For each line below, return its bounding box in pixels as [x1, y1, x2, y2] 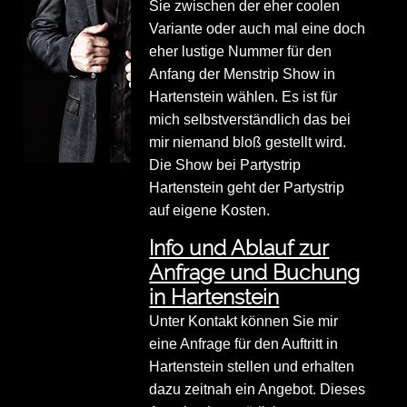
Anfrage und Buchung [149, 260, 361, 286]
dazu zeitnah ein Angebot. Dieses [149, 382, 366, 398]
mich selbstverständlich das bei [149, 112, 352, 128]
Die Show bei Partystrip [149, 157, 302, 174]
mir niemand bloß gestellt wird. [149, 134, 347, 151]
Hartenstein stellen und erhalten [149, 359, 355, 375]
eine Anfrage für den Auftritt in [149, 336, 339, 352]
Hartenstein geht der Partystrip [149, 180, 345, 196]
